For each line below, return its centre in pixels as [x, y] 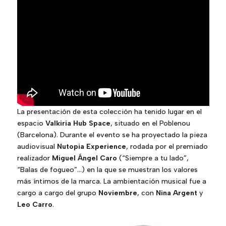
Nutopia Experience [91, 147]
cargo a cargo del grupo [58, 193]
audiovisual [37, 147]
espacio [31, 124]
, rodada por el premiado [167, 147]
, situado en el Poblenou [150, 124]
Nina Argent [176, 193]
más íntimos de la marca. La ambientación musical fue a [111, 182]
